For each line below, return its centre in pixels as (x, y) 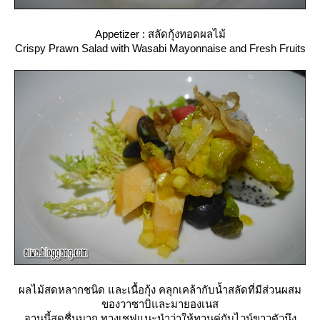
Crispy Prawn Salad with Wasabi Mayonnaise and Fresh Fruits (160, 48)
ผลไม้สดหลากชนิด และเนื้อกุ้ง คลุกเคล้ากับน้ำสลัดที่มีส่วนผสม (160, 290)
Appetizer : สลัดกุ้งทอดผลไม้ (160, 34)
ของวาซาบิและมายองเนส (160, 304)
